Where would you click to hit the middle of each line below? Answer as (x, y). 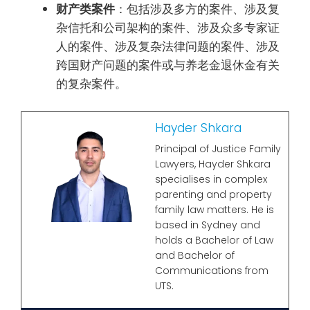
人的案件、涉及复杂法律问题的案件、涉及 (168, 47)
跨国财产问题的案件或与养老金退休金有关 (168, 65)
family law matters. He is (215, 209)
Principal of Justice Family (218, 148)
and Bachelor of (195, 255)
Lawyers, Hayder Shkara (213, 164)
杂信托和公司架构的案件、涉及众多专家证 (168, 28)
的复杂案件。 (91, 84)
